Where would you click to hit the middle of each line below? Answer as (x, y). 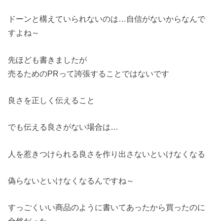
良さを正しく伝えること (52, 100)
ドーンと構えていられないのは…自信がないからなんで (107, 19)
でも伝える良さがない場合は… (63, 127)
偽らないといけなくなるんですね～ (71, 180)
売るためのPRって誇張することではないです (89, 73)
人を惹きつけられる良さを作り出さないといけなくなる (107, 154)
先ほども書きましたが (48, 59)
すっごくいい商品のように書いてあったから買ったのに (107, 207)
